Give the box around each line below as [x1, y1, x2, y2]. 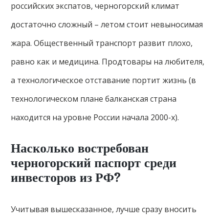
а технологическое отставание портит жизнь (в [11, 75, 197, 86]
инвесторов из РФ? [11, 171, 121, 185]
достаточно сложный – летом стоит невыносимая [11, 19, 203, 30]
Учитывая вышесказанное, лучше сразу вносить [11, 204, 197, 215]
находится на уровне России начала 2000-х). [11, 112, 179, 123]
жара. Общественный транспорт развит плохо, [11, 38, 193, 48]
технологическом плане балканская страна [11, 93, 177, 104]
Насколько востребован [11, 141, 149, 155]
